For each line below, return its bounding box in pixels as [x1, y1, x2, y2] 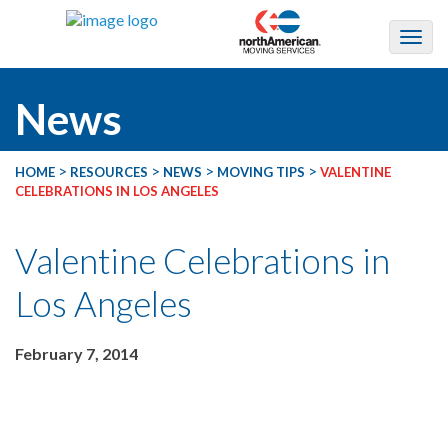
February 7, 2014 [15, 343, 138, 363]
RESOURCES [70, 163, 148, 180]
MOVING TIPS [217, 163, 305, 180]
